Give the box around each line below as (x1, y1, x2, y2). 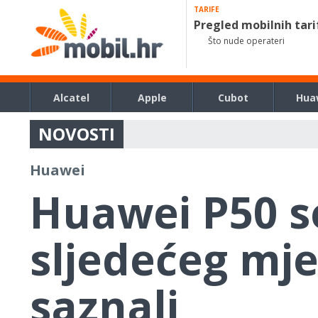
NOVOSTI (38, 122, 115, 146)
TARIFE (194, 4, 220, 14)
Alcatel (53, 91, 89, 104)
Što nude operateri (208, 35, 285, 47)
